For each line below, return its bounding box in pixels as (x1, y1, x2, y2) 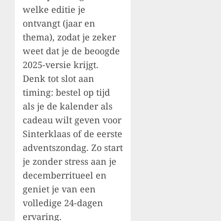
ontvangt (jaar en (23, 17, 95, 29)
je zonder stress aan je (23, 155, 116, 167)
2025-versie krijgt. (23, 58, 99, 71)
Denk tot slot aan (23, 72, 94, 84)
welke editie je (23, 3, 85, 15)
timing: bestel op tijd (23, 86, 110, 98)
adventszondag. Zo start (23, 141, 123, 153)
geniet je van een (23, 183, 96, 195)
